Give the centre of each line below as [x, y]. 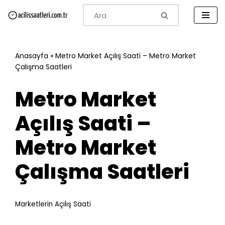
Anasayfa [32, 56]
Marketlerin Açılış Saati [53, 204]
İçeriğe [20, 27]
